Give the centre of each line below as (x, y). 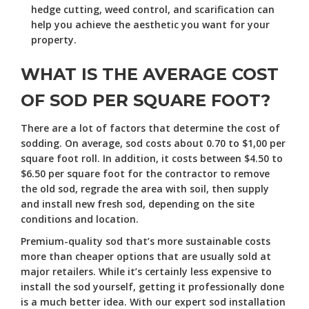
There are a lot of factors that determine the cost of (150, 128)
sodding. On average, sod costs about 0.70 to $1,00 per (153, 143)
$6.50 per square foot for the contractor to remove (145, 173)
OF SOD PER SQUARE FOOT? (146, 100)
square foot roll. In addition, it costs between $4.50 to (152, 158)
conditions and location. (80, 219)
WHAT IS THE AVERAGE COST (150, 74)
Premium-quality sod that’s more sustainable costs (146, 241)
